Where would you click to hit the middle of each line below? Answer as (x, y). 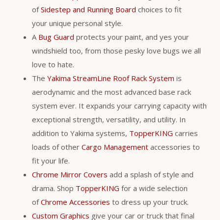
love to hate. (53, 65)
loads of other (57, 147)
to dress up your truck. (149, 202)
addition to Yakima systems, (81, 133)
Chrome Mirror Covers (70, 175)
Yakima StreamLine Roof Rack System (111, 78)
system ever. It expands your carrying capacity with (119, 106)
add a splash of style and (151, 175)
